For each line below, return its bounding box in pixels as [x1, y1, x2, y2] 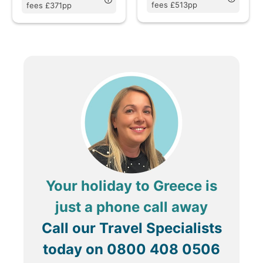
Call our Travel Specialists [41, 220, 222, 237]
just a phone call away [55, 198, 208, 216]
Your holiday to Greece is [46, 177, 217, 195]
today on [43, 241, 107, 258]
